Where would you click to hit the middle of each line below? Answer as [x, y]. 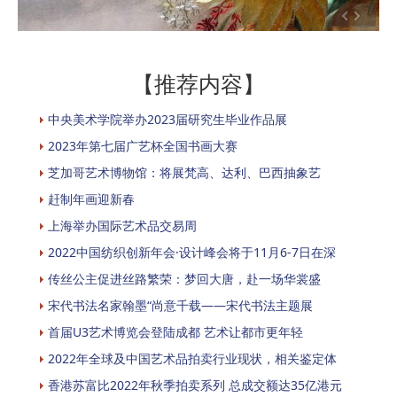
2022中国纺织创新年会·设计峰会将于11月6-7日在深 [192, 252]
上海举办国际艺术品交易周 [122, 225]
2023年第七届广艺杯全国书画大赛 [143, 145]
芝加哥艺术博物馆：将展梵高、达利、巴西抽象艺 [184, 172]
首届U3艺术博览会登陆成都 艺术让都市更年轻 [175, 331]
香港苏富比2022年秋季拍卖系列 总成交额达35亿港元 [195, 385]
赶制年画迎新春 [91, 198]
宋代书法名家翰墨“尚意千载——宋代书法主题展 [180, 305]
